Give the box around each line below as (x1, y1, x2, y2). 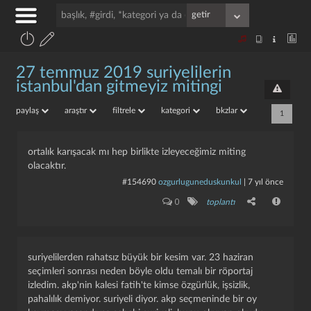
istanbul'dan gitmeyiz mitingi (16, 78, 222, 95)
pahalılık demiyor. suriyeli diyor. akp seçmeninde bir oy (28, 294, 257, 304)
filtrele (112, 106, 137, 115)
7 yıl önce (248, 178, 283, 186)
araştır (65, 106, 89, 115)
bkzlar (216, 106, 239, 115)
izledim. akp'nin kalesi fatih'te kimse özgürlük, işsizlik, (28, 280, 250, 290)
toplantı (206, 198, 235, 206)
